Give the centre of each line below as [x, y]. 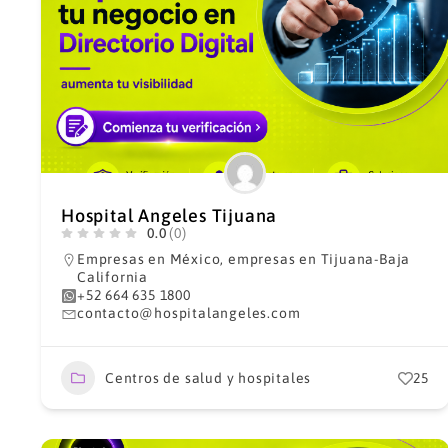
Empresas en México [149, 259]
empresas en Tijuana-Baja [319, 259]
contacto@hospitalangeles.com [189, 313]
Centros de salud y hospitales [208, 377]
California [112, 277]
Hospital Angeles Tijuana [169, 215]
